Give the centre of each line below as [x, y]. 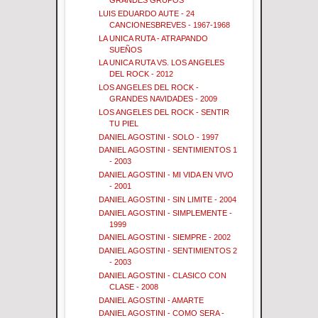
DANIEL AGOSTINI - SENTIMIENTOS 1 [168, 150]
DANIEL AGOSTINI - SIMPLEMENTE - [166, 213]
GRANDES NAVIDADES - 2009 [164, 99]
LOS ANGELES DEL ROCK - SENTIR [164, 112]
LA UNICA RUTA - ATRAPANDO [154, 38]
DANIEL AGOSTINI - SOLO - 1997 [159, 137]
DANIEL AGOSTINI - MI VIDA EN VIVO [166, 175]
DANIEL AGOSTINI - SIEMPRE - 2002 [165, 237]
